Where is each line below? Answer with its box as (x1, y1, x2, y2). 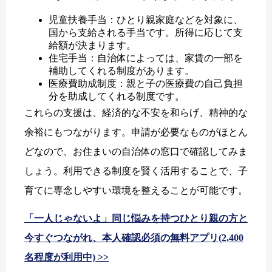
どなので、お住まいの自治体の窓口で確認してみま (24, 146, 248, 157)
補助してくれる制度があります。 (49, 65, 194, 76)
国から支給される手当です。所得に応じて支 (49, 27, 243, 38)
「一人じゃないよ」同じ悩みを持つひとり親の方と (24, 212, 248, 223)
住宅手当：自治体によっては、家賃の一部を (49, 52, 243, 63)
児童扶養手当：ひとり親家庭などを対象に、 (49, 14, 243, 25)
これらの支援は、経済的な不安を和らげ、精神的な (24, 107, 248, 118)
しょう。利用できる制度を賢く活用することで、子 (24, 165, 248, 176)
